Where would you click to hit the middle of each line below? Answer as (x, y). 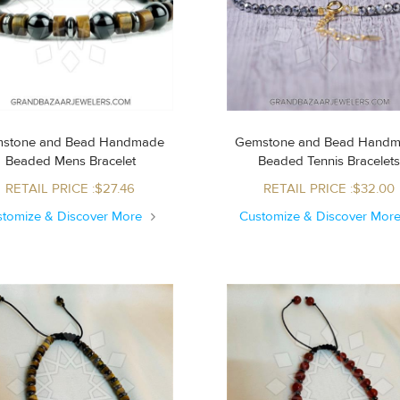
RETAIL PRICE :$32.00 (329, 188)
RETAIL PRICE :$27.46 (71, 188)
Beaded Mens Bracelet (95, 161)
